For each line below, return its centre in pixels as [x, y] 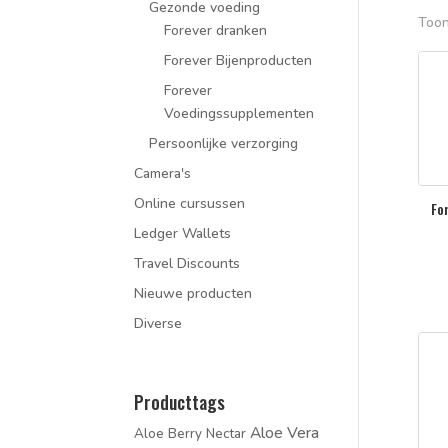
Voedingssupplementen [239, 113]
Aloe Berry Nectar [190, 433]
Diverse [158, 323]
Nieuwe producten [193, 293]
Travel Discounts [187, 263]
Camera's [163, 173]
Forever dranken [216, 30]
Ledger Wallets [183, 233]
